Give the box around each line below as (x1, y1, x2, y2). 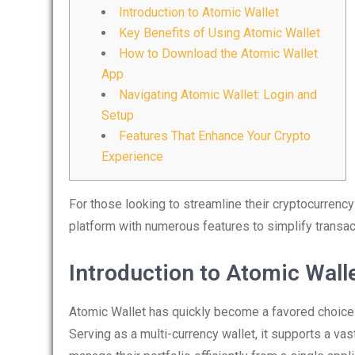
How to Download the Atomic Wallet (119, 46, 318, 61)
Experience (101, 149, 163, 164)
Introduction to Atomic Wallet (119, 5, 279, 20)
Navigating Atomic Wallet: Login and (119, 87, 317, 102)
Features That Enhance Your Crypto (119, 128, 311, 143)
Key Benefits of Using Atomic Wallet (119, 25, 320, 40)
